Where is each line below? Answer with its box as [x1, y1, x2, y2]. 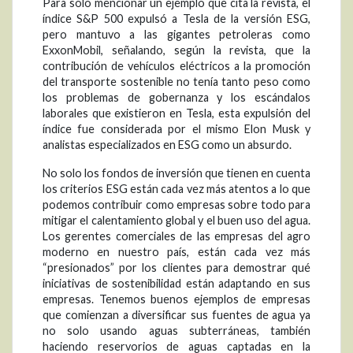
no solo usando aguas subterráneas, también [43, 323, 310, 337]
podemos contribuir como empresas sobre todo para [43, 197, 310, 211]
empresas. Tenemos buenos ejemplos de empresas [43, 292, 310, 306]
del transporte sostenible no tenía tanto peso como [43, 74, 310, 88]
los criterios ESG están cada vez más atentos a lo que [43, 181, 310, 195]
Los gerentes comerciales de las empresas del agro [43, 229, 310, 243]
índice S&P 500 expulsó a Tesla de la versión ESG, [43, 11, 310, 25]
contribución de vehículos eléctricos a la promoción [43, 58, 310, 72]
